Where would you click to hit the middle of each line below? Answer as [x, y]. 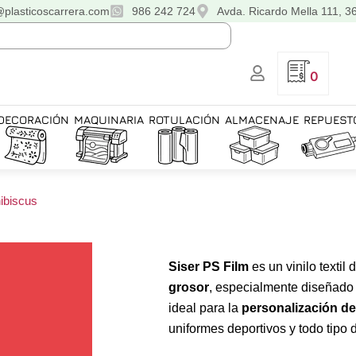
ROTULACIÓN [184, 120]
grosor [189, 287]
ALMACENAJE [262, 120]
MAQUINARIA [109, 120]
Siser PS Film [209, 266]
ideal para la [205, 308]
